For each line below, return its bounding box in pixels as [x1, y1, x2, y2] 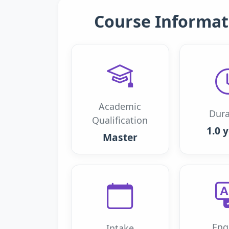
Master [102, 130, 138, 144]
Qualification [92, 114, 148, 126]
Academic [99, 100, 142, 112]
